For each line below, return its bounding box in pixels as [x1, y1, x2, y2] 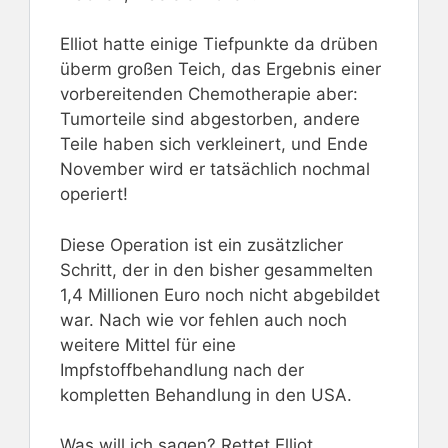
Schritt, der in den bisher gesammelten [60, 259, 373, 280]
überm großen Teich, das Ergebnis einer [60, 59, 381, 80]
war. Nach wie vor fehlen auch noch [60, 309, 347, 330]
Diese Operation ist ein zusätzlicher [60, 234, 343, 255]
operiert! [60, 184, 128, 205]
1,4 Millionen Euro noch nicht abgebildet [60, 284, 380, 305]
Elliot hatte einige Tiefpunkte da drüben [60, 34, 378, 55]
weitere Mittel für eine [60, 334, 236, 355]
